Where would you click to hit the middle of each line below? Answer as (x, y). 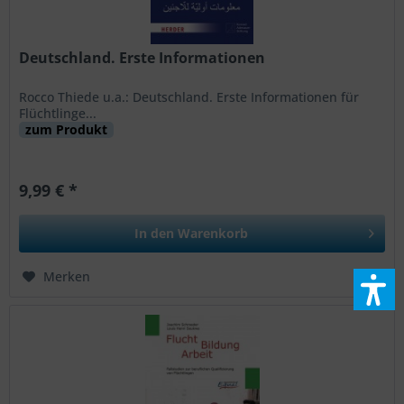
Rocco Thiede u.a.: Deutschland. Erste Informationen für (189, 96)
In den (155, 233)
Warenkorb (213, 233)
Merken (67, 276)
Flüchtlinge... (60, 113)
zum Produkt (67, 129)
